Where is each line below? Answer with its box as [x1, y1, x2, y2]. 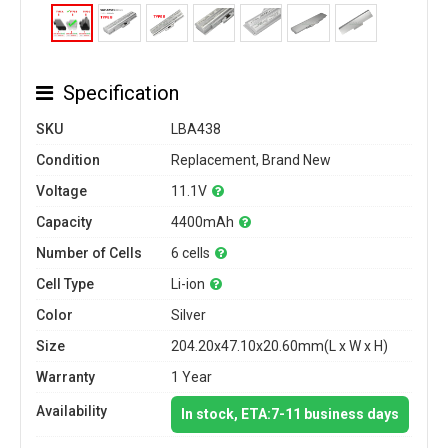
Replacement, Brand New [171, 152, 331, 168]
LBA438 [171, 121, 221, 137]
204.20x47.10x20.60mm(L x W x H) [171, 338, 388, 354]
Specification [63, 81, 179, 105]
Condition [36, 152, 100, 168]
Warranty [36, 369, 95, 385]
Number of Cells [36, 245, 142, 261]
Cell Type [36, 276, 94, 292]
